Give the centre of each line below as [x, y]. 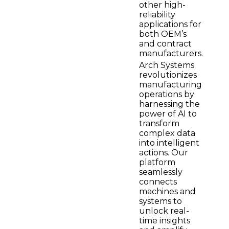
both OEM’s [163, 34]
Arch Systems [167, 65]
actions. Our [164, 153]
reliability [157, 15]
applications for [170, 25]
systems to [161, 201]
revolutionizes [168, 75]
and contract [165, 44]
